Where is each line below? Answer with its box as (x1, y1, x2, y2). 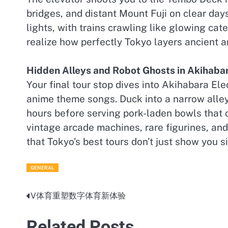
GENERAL (31, 164, 55, 170)
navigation (26, 209, 83, 224)
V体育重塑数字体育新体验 (31, 190, 126, 201)
